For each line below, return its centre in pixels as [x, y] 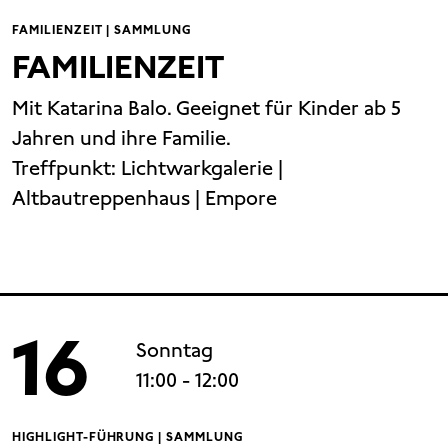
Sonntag [175, 350]
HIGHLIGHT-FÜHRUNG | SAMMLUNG [127, 437]
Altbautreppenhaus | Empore [144, 198]
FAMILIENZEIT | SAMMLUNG [102, 30]
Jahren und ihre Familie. [121, 138]
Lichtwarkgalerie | [202, 168]
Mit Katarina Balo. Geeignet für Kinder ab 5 [206, 108]
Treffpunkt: [66, 168]
